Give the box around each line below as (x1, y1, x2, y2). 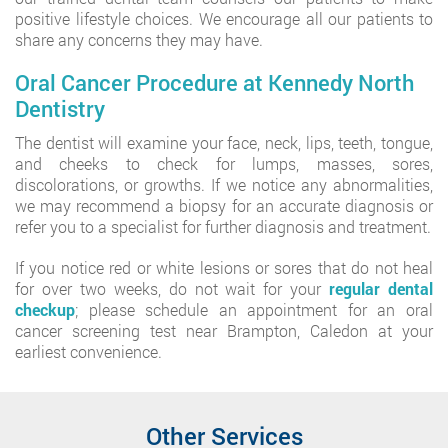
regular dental (329, 278, 434, 299)
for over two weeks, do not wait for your (15, 278, 330, 299)
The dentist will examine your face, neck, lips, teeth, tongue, (15, 132, 433, 153)
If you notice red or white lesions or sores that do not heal (15, 257, 433, 278)
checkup (15, 299, 75, 320)
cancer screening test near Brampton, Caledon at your (15, 320, 433, 341)
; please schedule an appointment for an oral (75, 299, 433, 320)
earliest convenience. (15, 341, 162, 362)
